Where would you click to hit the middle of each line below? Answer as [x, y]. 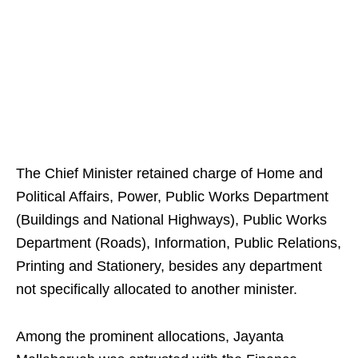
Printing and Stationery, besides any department [169, 267]
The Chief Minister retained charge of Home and [169, 174]
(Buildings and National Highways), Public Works [171, 220]
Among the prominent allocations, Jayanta [150, 337]
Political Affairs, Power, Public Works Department [172, 197]
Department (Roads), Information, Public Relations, [179, 243]
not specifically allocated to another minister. [157, 290]
